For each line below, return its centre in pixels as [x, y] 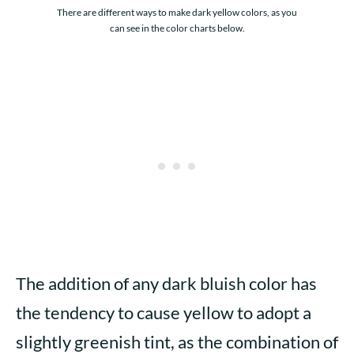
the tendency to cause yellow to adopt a [164, 313]
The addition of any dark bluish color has [166, 284]
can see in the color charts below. [177, 28]
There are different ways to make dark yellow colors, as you [177, 13]
